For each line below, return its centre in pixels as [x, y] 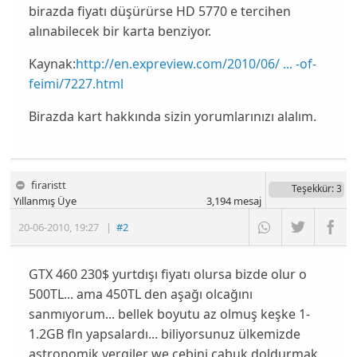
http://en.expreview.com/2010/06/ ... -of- [196, 64]
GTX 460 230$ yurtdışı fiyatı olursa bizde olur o [167, 274]
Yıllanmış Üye [45, 201]
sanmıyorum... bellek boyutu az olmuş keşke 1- [169, 314]
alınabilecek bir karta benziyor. [120, 31]
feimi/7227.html [76, 84]
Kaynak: [52, 64]
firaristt [49, 185]
